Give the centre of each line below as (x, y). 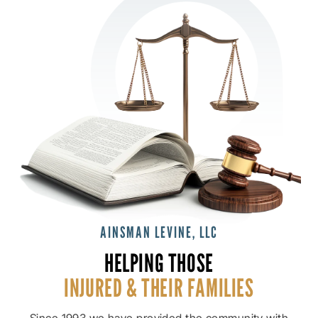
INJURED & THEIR (124, 288)
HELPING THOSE (159, 263)
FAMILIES (219, 288)
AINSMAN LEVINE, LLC (159, 232)
